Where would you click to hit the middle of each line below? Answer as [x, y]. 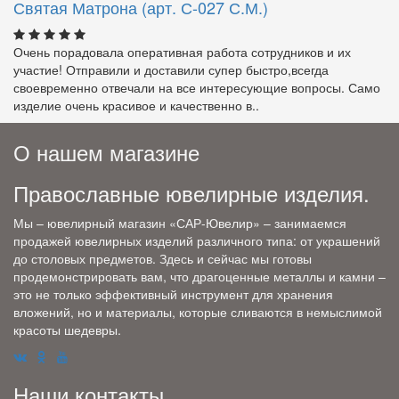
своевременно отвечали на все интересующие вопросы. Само [197, 87]
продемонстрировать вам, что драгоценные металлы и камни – [199, 276]
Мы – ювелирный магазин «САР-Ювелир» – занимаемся [180, 222]
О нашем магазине [106, 151]
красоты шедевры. [67, 329]
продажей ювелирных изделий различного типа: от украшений [197, 240]
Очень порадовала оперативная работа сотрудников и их [182, 51]
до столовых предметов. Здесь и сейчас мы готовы [163, 258]
